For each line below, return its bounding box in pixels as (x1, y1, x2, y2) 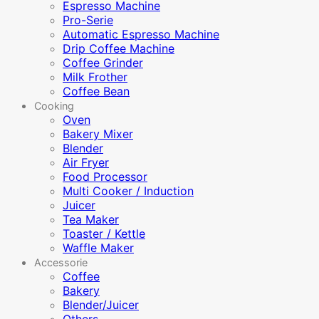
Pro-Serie (63, 13, 113, 27)
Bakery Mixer (63, 127, 133, 141)
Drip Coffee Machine (63, 41, 174, 56)
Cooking (34, 100, 74, 112)
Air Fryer (63, 155, 109, 169)
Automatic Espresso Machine (63, 27, 219, 41)
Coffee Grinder (63, 56, 143, 70)
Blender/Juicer (63, 298, 139, 312)
